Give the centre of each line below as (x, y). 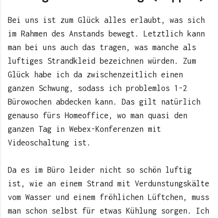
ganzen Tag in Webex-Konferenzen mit (84, 129)
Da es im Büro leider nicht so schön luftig (100, 170)
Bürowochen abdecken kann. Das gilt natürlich (104, 102)
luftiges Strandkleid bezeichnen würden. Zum (102, 61)
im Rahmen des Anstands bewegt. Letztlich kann (106, 34)
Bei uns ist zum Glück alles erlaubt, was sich (106, 20)
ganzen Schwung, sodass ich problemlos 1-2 (98, 88)
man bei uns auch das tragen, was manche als (102, 47)
